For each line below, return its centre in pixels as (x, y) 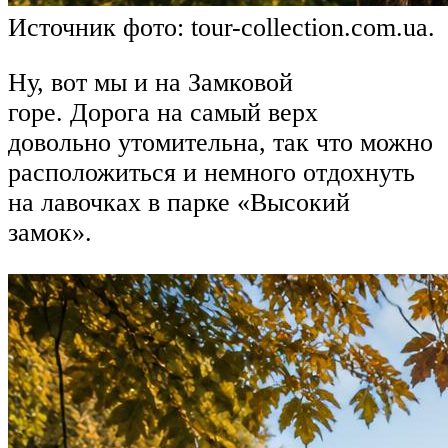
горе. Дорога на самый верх (163, 113)
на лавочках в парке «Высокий (179, 203)
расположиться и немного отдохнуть (211, 173)
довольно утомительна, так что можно (220, 143)
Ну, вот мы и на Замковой (150, 83)
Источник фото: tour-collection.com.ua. (221, 27)
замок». (50, 233)
